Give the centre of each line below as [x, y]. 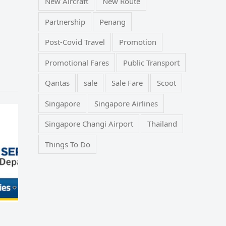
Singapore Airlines [126, 103]
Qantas [57, 83]
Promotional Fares [77, 62]
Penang [112, 21]
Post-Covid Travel [75, 42]
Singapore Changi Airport [89, 124]
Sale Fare [127, 83]
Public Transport [151, 62]
